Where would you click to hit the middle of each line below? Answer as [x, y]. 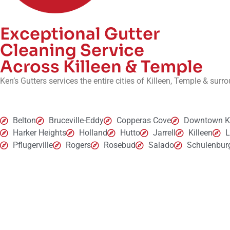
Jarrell [164, 133]
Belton [24, 121]
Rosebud [120, 145]
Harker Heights [40, 133]
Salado [161, 145]
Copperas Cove [144, 121]
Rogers [78, 145]
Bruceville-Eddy [76, 121]
